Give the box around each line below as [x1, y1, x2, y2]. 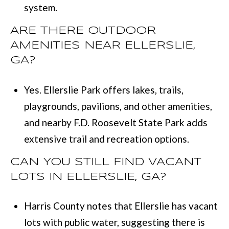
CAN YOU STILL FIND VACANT [10, 156, 201, 167]
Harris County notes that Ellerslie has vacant [24, 200, 218, 212]
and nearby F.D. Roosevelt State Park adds [24, 116, 208, 128]
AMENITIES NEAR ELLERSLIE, [10, 40, 195, 51]
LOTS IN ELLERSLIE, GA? [10, 171, 167, 182]
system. [24, 2, 57, 14]
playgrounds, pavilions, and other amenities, [24, 100, 212, 112]
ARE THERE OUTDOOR [10, 26, 156, 36]
